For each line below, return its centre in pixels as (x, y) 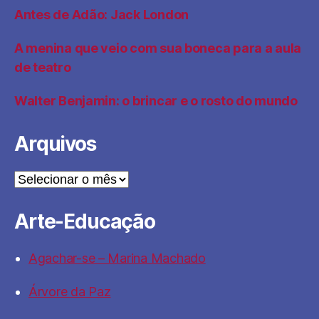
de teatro (43, 67)
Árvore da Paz (70, 292)
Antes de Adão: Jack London (101, 15)
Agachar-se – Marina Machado (117, 258)
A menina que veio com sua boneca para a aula (158, 48)
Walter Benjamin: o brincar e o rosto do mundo (156, 101)
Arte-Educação (85, 221)
